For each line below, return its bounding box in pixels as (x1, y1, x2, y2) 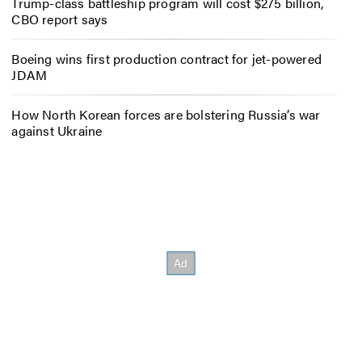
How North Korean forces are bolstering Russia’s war (11, 105, 321, 124)
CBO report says (11, 10, 108, 29)
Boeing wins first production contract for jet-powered (11, 49, 322, 69)
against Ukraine (11, 121, 103, 140)
